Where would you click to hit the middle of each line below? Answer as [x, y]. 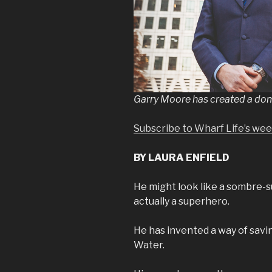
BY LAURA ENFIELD [181, 157]
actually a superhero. [182, 201]
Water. [149, 245]
